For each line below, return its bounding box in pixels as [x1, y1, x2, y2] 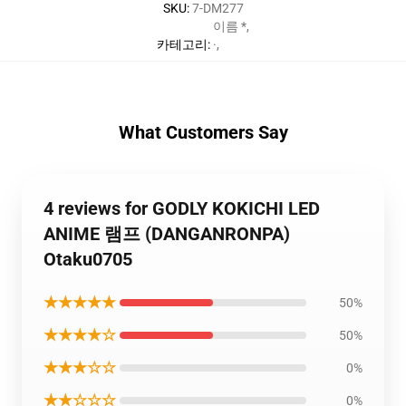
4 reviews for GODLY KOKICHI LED [43, 198, 320, 219]
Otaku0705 [43, 248, 132, 270]
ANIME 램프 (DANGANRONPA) [43, 223, 290, 245]
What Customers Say [118, 121, 288, 143]
